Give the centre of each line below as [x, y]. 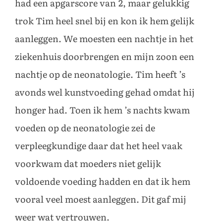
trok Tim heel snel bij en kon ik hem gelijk [105, 22]
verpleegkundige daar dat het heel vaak [99, 146]
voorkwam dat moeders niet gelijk [88, 164]
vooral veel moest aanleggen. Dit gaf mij [101, 200]
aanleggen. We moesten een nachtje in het [104, 39]
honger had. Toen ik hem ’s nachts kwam [102, 111]
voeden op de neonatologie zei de [85, 129]
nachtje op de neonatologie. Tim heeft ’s [100, 75]
